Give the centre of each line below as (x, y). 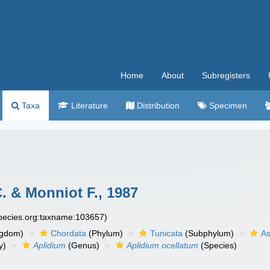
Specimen (227, 105)
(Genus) (83, 245)
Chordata (69, 233)
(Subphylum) (209, 233)
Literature (88, 105)
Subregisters (226, 75)
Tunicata (167, 233)
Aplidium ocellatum (163, 245)
